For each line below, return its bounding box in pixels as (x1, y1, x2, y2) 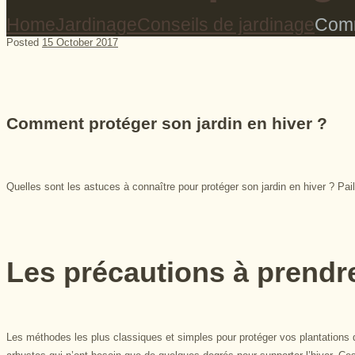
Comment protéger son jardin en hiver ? (6, 113, 327, 132)
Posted (6, 36, 42, 48)
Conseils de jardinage (137, 13, 315, 35)
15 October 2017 (42, 36, 118, 48)
